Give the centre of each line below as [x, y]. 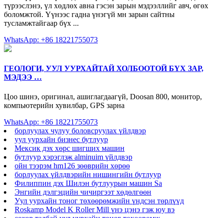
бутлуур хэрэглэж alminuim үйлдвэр [73, 157]
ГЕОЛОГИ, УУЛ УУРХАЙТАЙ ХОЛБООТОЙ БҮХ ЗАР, [104, 69]
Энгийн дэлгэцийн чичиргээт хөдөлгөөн [83, 192]
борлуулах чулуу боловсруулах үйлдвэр [80, 130]
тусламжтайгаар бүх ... [41, 23]
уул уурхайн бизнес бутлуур [61, 139]
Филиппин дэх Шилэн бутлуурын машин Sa [88, 183]
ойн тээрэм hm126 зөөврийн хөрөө [72, 165]
